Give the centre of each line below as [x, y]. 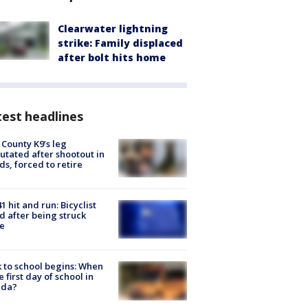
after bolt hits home [112, 57]
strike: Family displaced [120, 43]
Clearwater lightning [113, 28]
